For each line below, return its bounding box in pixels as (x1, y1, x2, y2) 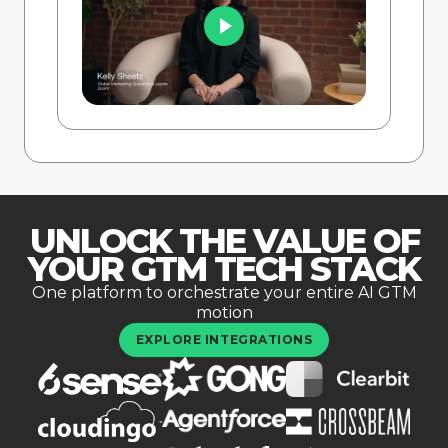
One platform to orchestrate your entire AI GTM (31, 283, 417, 303)
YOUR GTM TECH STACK (28, 248, 420, 291)
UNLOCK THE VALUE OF (29, 220, 419, 263)
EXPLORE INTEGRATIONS (135, 332, 313, 348)
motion (195, 303, 253, 323)
